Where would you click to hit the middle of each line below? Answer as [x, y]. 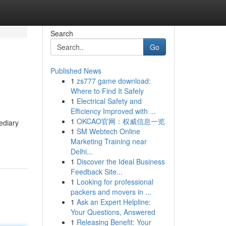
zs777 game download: [114, 81]
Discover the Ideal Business [121, 161]
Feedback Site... [96, 172]
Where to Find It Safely [107, 91]
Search [62, 33]
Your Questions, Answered [113, 212]
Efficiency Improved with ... [113, 111]
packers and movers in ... [111, 192]
